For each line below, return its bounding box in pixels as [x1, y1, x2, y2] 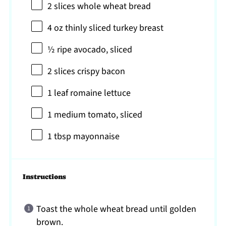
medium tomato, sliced [52, 108, 143, 121]
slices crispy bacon [52, 65, 126, 78]
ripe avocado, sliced [55, 43, 133, 56]
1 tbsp [47, 130, 72, 143]
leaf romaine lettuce [52, 86, 131, 99]
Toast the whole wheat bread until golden [36, 202, 197, 215]
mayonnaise [71, 130, 120, 143]
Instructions [23, 173, 67, 181]
